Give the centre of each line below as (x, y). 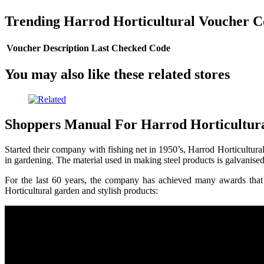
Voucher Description (48, 48)
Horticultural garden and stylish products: (81, 191)
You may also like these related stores (117, 75)
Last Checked (119, 48)
